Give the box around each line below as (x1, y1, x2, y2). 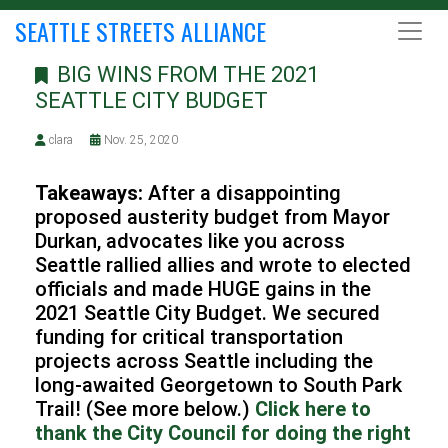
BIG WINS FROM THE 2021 (57, 62, 319, 87)
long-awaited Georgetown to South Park (35, 373, 402, 397)
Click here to (255, 397, 371, 421)
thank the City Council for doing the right (35, 421, 411, 445)
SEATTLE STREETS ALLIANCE (15, 13, 266, 49)
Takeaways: (35, 181, 148, 205)
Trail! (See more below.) (35, 397, 255, 421)
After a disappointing (148, 181, 341, 205)
